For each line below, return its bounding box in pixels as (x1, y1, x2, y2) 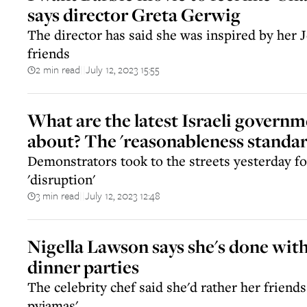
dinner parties (27, 255, 139, 279)
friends (27, 44, 70, 62)
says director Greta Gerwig (27, 3, 241, 27)
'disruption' (27, 170, 95, 188)
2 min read (36, 62, 80, 77)
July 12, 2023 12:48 (85, 188, 160, 203)
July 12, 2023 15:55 (86, 62, 160, 77)
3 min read (36, 188, 79, 203)
